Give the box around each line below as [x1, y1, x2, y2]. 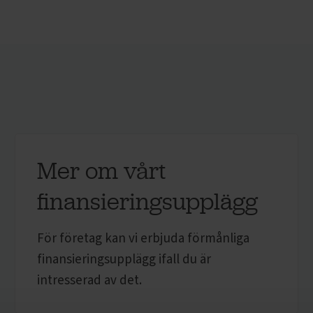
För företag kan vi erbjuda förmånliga [37, 229, 250, 248]
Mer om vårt [37, 155, 166, 187]
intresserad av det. [37, 271, 143, 290]
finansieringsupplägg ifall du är [37, 250, 212, 269]
